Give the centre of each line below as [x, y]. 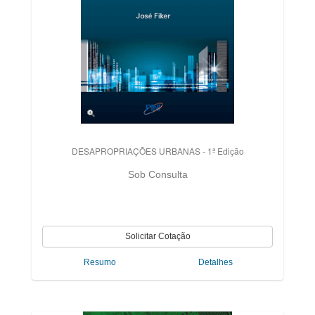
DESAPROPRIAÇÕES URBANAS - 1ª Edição [157, 151]
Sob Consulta [157, 174]
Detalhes [215, 262]
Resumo [100, 262]
